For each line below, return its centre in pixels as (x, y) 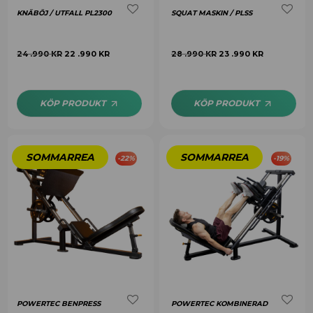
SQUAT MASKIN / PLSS (212, 13)
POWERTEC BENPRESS (59, 303)
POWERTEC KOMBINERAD (219, 303)
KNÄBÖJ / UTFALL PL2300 (65, 13)
